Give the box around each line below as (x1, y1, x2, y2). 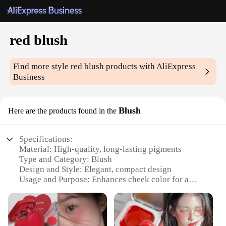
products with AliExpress (104, 62, 196, 72)
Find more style (13, 62, 71, 72)
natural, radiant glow (19, 185, 94, 195)
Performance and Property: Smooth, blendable (19, 195, 184, 205)
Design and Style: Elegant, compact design (19, 164, 172, 175)
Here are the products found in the (8, 106, 117, 116)
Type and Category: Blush (19, 154, 112, 164)
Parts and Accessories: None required (19, 215, 153, 225)
